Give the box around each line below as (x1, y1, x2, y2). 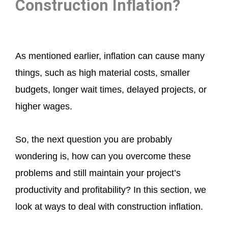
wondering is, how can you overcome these (15, 151, 191, 161)
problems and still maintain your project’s (15, 167, 181, 178)
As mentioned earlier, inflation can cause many (15, 51, 205, 62)
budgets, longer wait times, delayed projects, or (15, 84, 207, 95)
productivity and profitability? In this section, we (15, 184, 206, 195)
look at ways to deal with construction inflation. (15, 201, 203, 212)
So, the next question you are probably (15, 134, 172, 145)
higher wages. (15, 101, 72, 112)
